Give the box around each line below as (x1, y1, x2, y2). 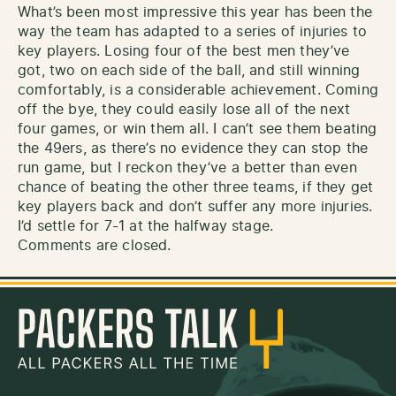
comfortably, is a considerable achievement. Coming (18, 83, 378, 98)
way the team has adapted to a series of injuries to (18, 25, 368, 40)
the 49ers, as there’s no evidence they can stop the (18, 141, 369, 156)
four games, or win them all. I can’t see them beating (18, 122, 377, 137)
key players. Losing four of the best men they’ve (18, 44, 350, 59)
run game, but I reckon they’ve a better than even (18, 161, 357, 176)
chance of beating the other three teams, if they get (18, 180, 374, 195)
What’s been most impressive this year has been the (18, 5, 372, 20)
